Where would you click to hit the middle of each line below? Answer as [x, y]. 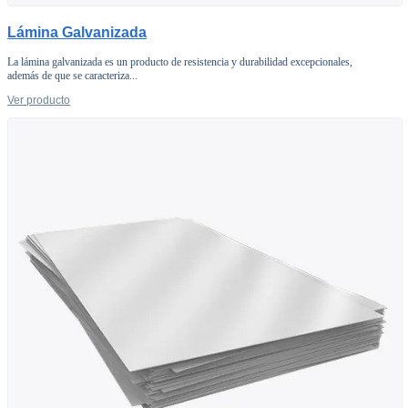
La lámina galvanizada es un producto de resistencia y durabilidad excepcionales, [180, 61]
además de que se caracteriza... [72, 75]
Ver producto [39, 100]
